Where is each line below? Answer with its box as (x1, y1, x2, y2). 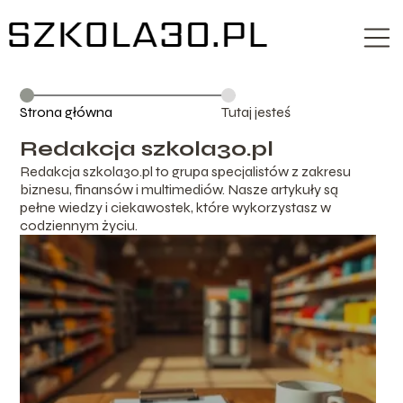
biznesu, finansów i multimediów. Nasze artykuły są (20, 181, 339, 199)
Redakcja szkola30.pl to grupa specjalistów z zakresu (20, 163, 352, 181)
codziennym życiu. (20, 217, 139, 235)
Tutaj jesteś (221, 103, 291, 121)
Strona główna (20, 103, 113, 121)
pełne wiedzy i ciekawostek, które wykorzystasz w (20, 199, 332, 217)
